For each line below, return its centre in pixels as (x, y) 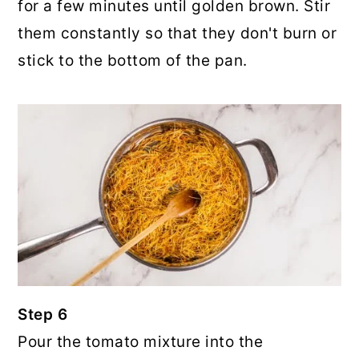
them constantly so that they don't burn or (177, 34)
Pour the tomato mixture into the (141, 342)
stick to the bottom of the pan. (133, 61)
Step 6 (43, 315)
